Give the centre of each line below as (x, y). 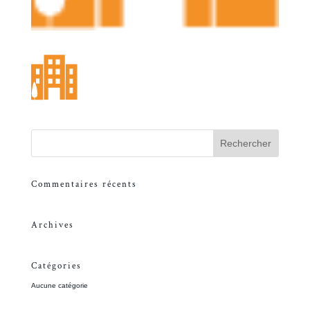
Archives (52, 226)
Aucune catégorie (59, 286)
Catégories (56, 266)
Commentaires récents (84, 185)
